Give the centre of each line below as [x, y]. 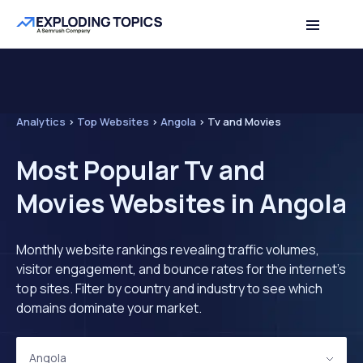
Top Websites [113, 122]
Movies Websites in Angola [181, 203]
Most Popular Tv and [141, 170]
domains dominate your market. [109, 308]
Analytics [41, 122]
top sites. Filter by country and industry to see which [169, 288]
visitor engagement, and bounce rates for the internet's [181, 269]
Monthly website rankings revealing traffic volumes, [168, 250]
